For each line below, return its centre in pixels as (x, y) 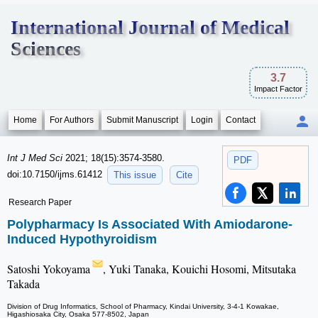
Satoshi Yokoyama (49, 269)
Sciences (46, 49)
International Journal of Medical (150, 27)
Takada (23, 284)
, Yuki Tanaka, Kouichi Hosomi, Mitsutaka (199, 269)
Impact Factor (278, 89)
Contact (241, 120)
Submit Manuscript (142, 120)
